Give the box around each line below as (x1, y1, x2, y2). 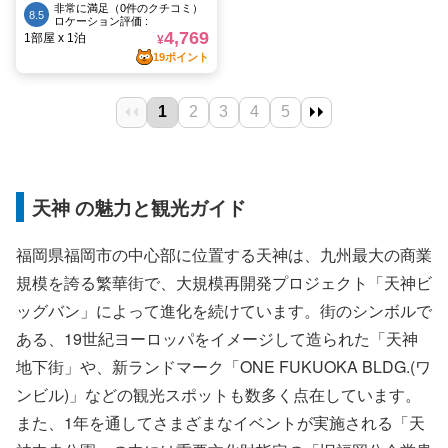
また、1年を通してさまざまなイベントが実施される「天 (16, 411, 425, 435)
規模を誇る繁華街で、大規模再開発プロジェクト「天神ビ (16, 271, 432, 295)
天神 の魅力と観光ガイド (32, 192, 246, 221)
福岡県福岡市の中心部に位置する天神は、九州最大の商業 (16, 243, 432, 267)
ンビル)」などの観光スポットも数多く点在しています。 (16, 383, 421, 407)
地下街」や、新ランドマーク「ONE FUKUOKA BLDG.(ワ (16, 355, 431, 379)
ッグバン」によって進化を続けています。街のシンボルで (16, 299, 432, 323)
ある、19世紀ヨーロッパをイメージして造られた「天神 (16, 327, 418, 351)
